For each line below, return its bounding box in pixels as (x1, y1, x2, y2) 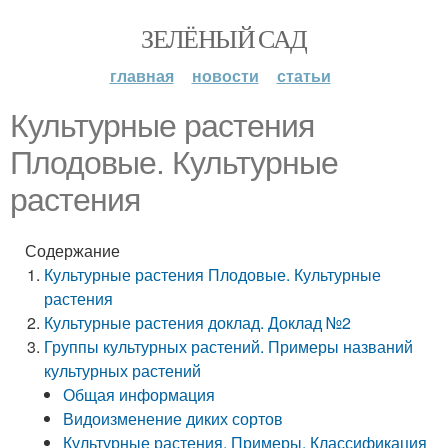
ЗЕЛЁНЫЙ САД (141, 21, 307, 55)
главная (109, 64, 174, 87)
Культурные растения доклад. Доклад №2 (44, 311, 352, 334)
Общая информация (63, 383, 216, 406)
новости (191, 64, 259, 87)
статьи (276, 64, 331, 87)
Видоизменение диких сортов (63, 407, 284, 430)
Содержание (25, 239, 120, 262)
